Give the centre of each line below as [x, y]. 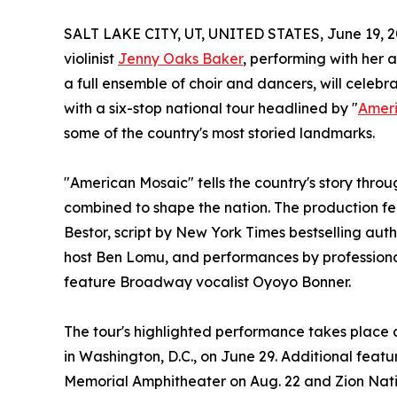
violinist [91, 58]
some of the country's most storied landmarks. [219, 132]
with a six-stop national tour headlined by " [211, 108]
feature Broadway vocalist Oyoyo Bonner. [207, 281]
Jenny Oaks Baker [180, 58]
